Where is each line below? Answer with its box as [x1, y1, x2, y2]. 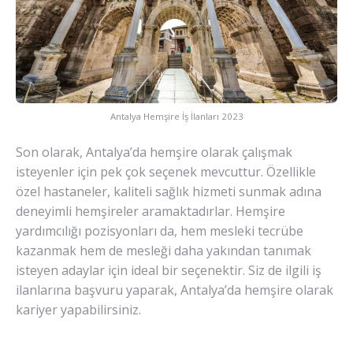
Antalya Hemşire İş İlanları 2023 [110, 110, 243, 122]
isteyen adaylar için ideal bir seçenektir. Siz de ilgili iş [16, 261, 321, 279]
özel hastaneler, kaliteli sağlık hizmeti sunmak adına [16, 182, 321, 200]
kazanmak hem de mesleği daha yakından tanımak [16, 241, 311, 259]
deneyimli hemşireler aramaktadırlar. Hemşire [16, 202, 285, 220]
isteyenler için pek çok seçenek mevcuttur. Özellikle [16, 162, 316, 180]
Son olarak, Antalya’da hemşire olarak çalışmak [16, 143, 292, 161]
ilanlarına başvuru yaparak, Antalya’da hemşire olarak [16, 281, 333, 299]
